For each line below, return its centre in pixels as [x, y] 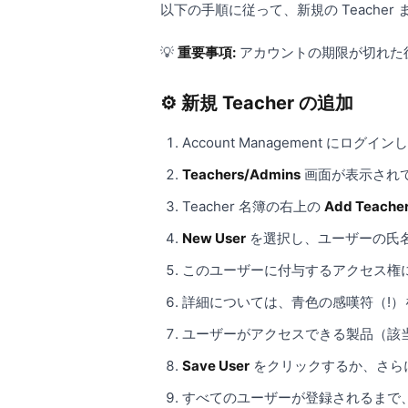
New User [214, 238]
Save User [216, 366]
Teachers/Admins [241, 174]
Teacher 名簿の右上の [253, 206]
